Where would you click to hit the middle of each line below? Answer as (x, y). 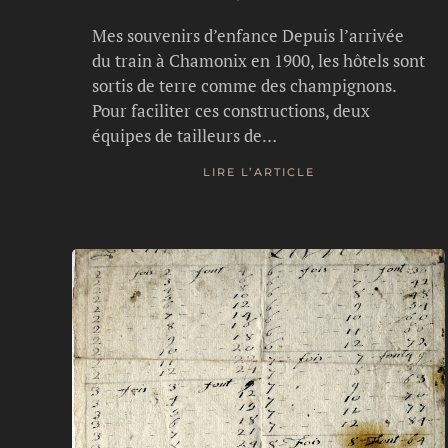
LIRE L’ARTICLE (258, 172)
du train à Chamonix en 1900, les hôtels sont (258, 60)
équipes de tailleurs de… (184, 135)
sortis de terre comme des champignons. (244, 85)
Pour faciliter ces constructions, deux (231, 110)
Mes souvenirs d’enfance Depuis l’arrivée (248, 35)
